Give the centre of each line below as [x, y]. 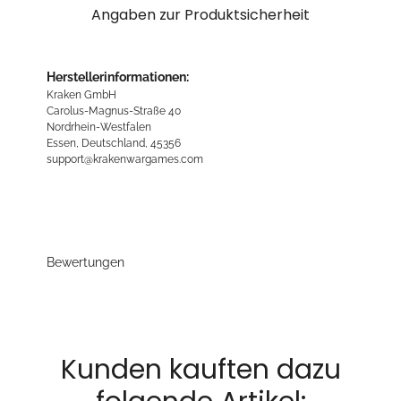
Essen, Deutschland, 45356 [114, 143]
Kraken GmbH [81, 95]
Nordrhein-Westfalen [99, 127]
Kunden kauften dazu [200, 370]
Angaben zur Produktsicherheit [200, 15]
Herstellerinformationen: [118, 77]
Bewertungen [85, 263]
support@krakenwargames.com [125, 159]
